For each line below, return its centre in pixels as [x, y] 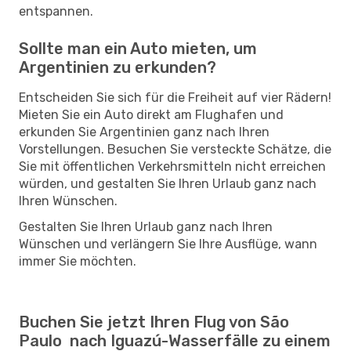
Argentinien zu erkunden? [118, 67]
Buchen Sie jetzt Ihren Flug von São [154, 322]
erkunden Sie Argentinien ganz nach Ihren [144, 132]
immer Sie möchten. [78, 261]
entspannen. [56, 11]
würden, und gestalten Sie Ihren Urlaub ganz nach [168, 183]
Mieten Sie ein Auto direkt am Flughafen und [151, 114]
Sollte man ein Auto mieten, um [138, 48]
